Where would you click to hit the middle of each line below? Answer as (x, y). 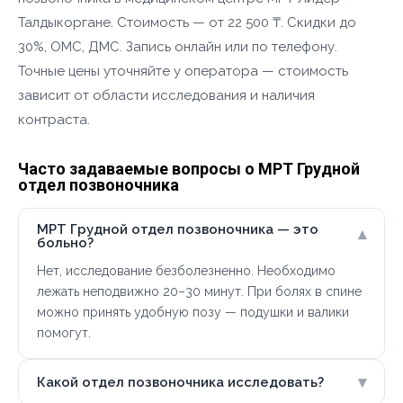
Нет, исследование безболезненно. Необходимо (186, 271)
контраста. (54, 120)
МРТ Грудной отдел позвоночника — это (178, 229)
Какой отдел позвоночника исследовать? (180, 382)
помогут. (64, 333)
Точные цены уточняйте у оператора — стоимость (183, 71)
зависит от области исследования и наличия (166, 95)
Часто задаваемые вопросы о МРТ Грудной (189, 169)
